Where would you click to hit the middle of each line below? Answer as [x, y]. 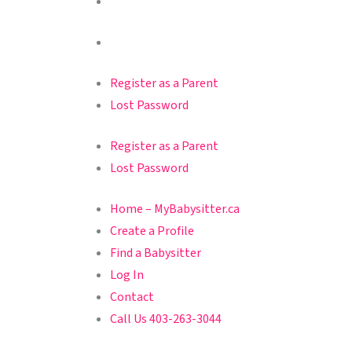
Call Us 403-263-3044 [166, 319]
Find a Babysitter [156, 253]
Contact [132, 297]
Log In [127, 275]
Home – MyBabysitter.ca [175, 209]
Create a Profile [152, 231]
